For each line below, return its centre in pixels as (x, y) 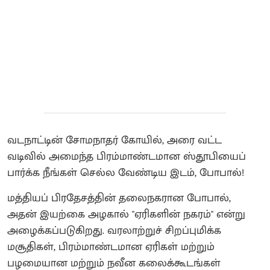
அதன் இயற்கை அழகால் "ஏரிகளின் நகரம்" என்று (126, 214)
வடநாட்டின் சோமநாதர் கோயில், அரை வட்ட (115, 140)
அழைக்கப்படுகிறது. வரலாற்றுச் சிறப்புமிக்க (114, 231)
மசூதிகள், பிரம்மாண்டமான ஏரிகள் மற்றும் (111, 247)
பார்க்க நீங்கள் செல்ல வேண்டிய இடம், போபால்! (126, 173)
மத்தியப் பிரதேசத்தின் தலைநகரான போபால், (119, 198)
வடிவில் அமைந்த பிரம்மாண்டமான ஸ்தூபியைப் (127, 156)
